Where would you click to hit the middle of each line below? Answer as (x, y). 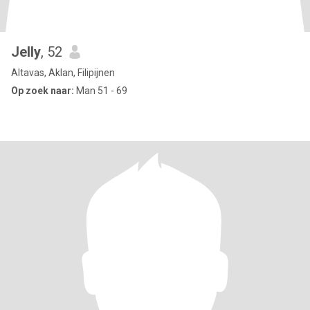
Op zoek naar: (43, 91)
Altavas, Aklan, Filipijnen (63, 73)
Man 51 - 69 (101, 91)
